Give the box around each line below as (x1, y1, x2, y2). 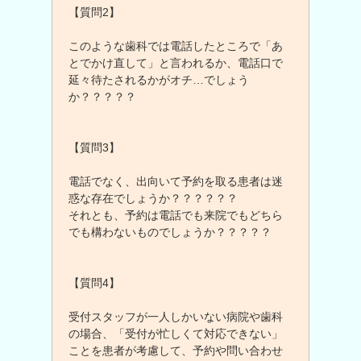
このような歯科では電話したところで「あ (68, 39, 283, 52)
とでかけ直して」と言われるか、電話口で (68, 56, 283, 69)
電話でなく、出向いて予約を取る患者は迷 (68, 175, 283, 188)
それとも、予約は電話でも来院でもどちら (68, 209, 283, 222)
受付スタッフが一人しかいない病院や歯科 (68, 310, 283, 323)
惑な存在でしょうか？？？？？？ (68, 192, 238, 205)
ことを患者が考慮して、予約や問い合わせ (68, 344, 283, 357)
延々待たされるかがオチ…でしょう (68, 73, 249, 86)
